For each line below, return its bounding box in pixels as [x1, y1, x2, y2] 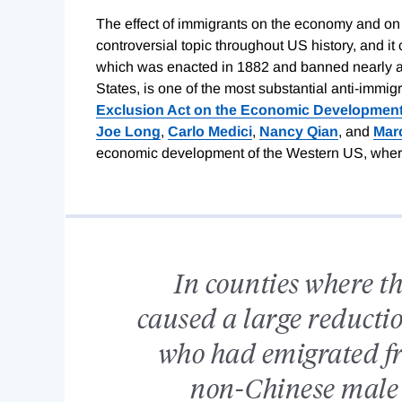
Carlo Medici [168, 123, 252, 139]
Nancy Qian [259, 123, 338, 139]
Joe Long [96, 123, 161, 139]
